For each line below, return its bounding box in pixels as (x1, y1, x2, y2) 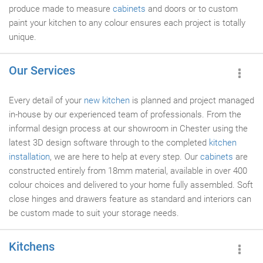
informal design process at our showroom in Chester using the (9, 123, 248, 134)
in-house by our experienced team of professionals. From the (9, 109, 241, 120)
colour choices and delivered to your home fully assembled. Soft (9, 180, 253, 190)
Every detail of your (9, 95, 84, 106)
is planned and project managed (130, 95, 254, 106)
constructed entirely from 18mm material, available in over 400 (9, 166, 247, 176)
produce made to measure (9, 4, 113, 14)
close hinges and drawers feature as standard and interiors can (9, 194, 251, 204)
